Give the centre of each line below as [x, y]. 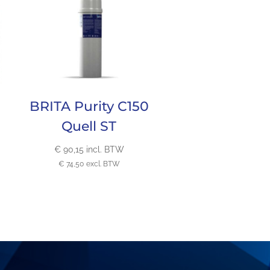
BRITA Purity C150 [89, 106]
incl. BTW [105, 150]
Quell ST [89, 126]
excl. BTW [103, 164]
